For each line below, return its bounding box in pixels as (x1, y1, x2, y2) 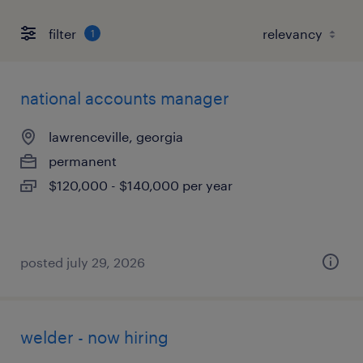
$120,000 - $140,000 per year (49, 177, 233, 193)
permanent (49, 153, 117, 169)
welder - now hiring (20, 327, 169, 347)
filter (49, 25, 76, 41)
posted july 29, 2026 (20, 254, 145, 270)
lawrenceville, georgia (49, 129, 183, 144)
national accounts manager (20, 88, 229, 108)
